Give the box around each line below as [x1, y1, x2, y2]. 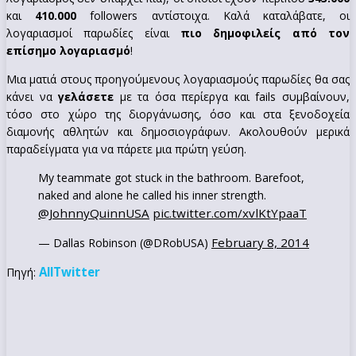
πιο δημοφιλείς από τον [180, 25, 350, 41]
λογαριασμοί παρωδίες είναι [6, 25, 180, 41]
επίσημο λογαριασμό [6, 42, 130, 58]
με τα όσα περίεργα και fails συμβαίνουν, [114, 88, 350, 104]
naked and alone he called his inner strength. [38, 187, 266, 203]
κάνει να [6, 88, 59, 104]
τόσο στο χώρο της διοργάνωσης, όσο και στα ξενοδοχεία [6, 106, 350, 122]
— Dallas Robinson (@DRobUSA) [38, 234, 211, 250]
